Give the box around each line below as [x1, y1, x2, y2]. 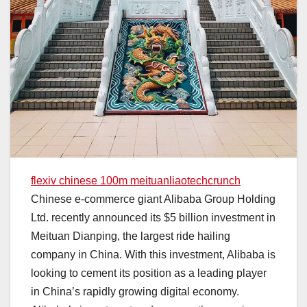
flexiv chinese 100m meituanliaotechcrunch [31, 174, 241, 186]
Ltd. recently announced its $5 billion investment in [31, 211, 275, 223]
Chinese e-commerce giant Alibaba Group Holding [31, 193, 275, 205]
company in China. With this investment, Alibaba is [31, 248, 275, 260]
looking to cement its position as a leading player [31, 267, 267, 279]
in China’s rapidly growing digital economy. [31, 285, 239, 297]
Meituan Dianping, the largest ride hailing [31, 230, 230, 242]
